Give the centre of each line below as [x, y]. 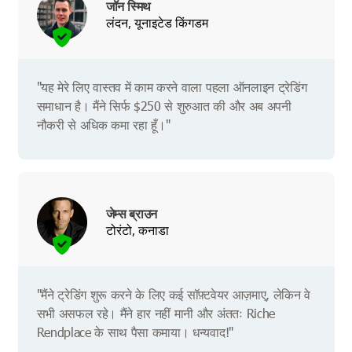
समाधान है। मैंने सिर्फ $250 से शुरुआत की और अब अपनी [164, 106]
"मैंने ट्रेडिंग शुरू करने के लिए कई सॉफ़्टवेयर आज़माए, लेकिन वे [174, 295]
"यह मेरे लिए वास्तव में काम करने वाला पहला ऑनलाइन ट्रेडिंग [172, 87]
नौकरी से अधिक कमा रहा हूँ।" [103, 125]
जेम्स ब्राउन [131, 213]
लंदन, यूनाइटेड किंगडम [157, 22]
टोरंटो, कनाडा [137, 230]
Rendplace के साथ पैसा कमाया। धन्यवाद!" [135, 332]
